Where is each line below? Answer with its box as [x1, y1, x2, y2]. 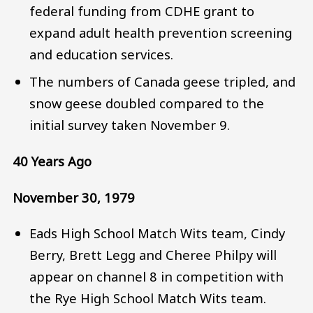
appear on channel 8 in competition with [29, 268, 284, 286]
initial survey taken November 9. [29, 116, 231, 134]
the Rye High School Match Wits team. [29, 289, 267, 307]
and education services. [29, 45, 174, 64]
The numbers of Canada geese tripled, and [29, 73, 296, 91]
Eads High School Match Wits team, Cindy [29, 224, 286, 242]
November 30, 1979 [13, 188, 135, 206]
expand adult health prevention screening [29, 24, 293, 42]
